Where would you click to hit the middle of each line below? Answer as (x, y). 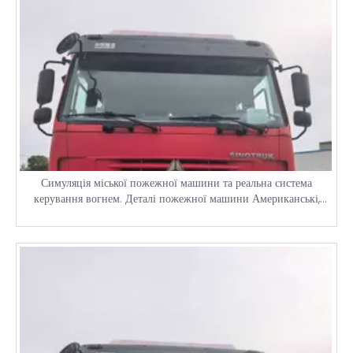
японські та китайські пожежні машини (176, 215)
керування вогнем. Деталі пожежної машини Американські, (176, 199)
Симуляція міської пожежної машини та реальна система (176, 183)
